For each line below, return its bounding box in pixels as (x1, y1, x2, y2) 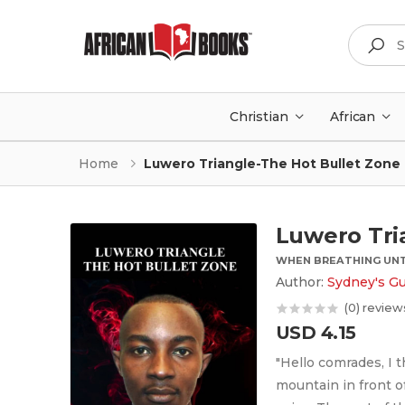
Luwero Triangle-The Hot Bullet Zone (143, 156, 400, 172)
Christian (229, 109, 288, 124)
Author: (275, 274, 327, 289)
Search (347, 23, 394, 38)
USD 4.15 (275, 321, 356, 344)
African (330, 109, 376, 124)
